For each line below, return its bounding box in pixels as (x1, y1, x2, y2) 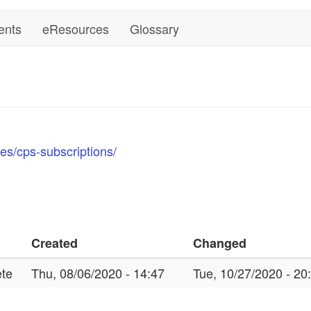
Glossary (130, 19, 179, 37)
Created (31, 233, 78, 252)
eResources (42, 19, 109, 37)
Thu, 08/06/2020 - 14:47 (31, 263, 165, 282)
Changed (193, 233, 246, 252)
